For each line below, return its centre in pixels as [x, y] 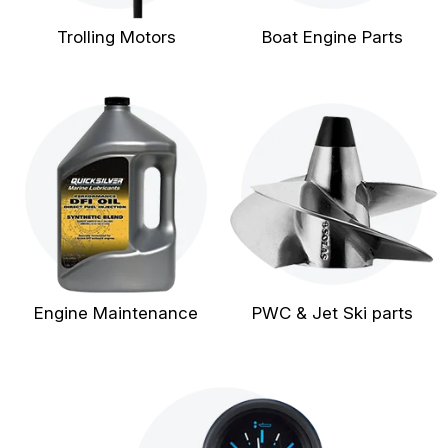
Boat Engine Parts [332, 37]
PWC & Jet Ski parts [332, 313]
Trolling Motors [116, 37]
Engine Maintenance [116, 313]
